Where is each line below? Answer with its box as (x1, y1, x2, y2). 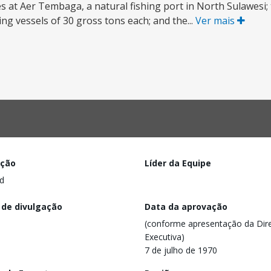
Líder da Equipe (145, 157, 211, 169)
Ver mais (195, 14, 237, 27)
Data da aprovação (145, 200, 227, 212)
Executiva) (145, 230, 184, 243)
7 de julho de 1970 (145, 244, 217, 256)
